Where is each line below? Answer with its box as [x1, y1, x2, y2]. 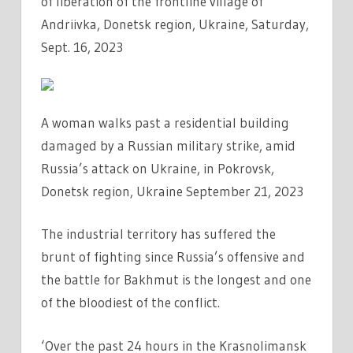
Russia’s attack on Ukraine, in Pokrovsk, [41, 159, 274, 176]
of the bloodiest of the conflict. [41, 294, 220, 311]
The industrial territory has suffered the [41, 225, 276, 243]
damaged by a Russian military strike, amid [41, 136, 295, 154]
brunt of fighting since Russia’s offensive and [41, 248, 305, 266]
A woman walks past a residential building [41, 113, 289, 131]
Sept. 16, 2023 [41, 38, 123, 55]
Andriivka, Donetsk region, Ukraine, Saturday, [41, 15, 309, 32]
